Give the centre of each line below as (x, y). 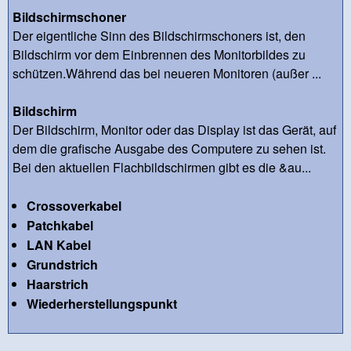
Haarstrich (57, 284)
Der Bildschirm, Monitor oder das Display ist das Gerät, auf (174, 129)
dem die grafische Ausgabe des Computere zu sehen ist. (169, 148)
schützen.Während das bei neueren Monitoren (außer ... (167, 73)
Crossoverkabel (74, 205)
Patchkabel (60, 225)
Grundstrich (62, 264)
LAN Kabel (58, 244)
